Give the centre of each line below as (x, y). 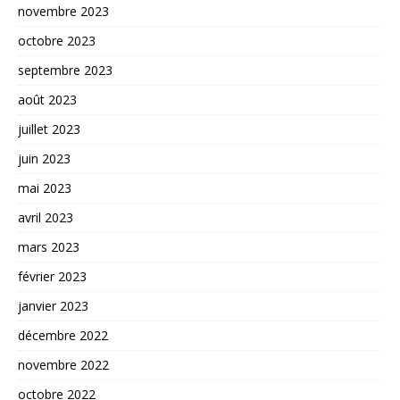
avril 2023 (46, 218)
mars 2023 (49, 247)
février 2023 (52, 277)
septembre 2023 (65, 71)
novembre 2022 (63, 365)
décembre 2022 (63, 336)
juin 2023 (44, 159)
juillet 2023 (49, 129)
